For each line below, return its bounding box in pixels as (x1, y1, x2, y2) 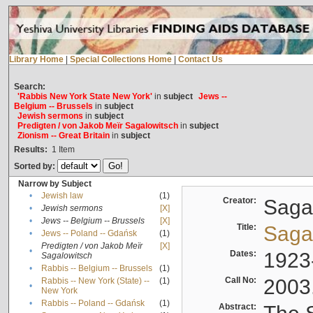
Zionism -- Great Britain (17, 131, 110, 141)
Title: (236, 222, 261, 233)
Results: (13, 145, 48, 155)
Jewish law (41, 191, 83, 201)
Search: (13, 82, 45, 92)
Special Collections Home (69, 54, 172, 65)
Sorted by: (13, 161, 57, 172)
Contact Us (177, 54, 223, 65)
